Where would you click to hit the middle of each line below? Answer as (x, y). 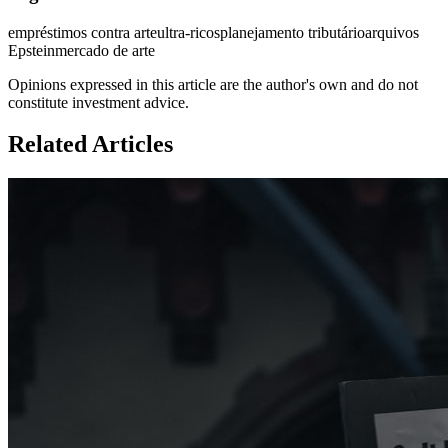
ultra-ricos (188, 32)
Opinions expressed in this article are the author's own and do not (213, 84)
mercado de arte (105, 50)
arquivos (392, 32)
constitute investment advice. (98, 102)
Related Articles (90, 144)
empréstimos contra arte (82, 32)
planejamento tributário (292, 32)
